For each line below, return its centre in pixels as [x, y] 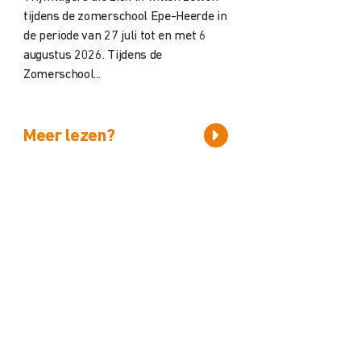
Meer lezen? [69, 136]
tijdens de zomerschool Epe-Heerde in [125, 17]
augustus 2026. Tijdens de [92, 55]
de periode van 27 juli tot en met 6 [114, 36]
